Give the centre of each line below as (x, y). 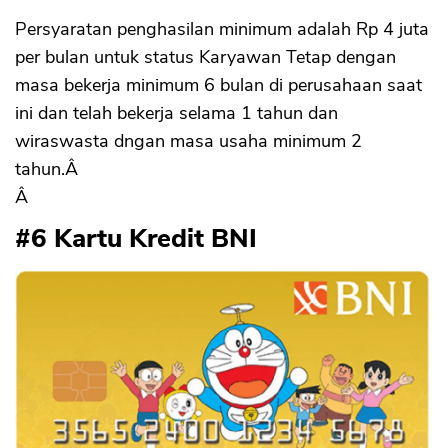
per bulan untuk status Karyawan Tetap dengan (205, 56)
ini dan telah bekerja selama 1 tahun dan (176, 112)
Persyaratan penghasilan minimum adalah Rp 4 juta (222, 28)
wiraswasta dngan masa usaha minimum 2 (188, 140)
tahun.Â (49, 168)
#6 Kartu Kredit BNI (136, 238)
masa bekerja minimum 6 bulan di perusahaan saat (218, 84)
